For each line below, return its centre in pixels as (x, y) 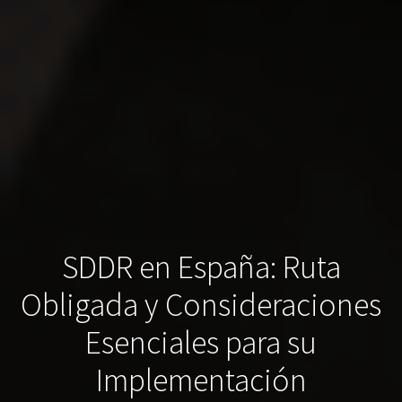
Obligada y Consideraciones (201, 305)
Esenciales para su (201, 343)
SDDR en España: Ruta (201, 267)
